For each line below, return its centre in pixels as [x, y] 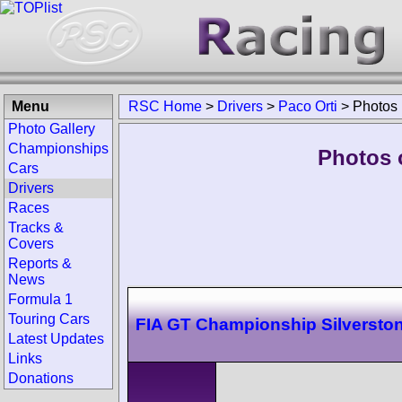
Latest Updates [56, 339]
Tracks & [36, 227]
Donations [41, 378]
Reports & [40, 263]
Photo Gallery [52, 129]
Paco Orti [308, 106]
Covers [31, 244]
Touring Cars [49, 319]
